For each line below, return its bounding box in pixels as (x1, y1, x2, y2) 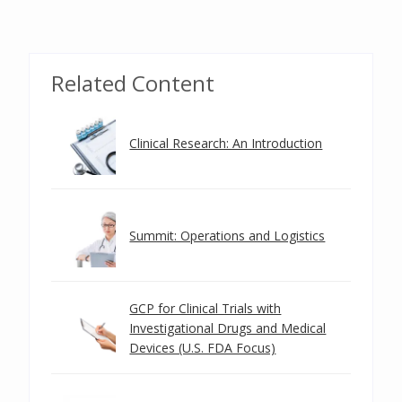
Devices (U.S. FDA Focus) (129, 339, 276, 356)
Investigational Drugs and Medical (129, 319, 327, 336)
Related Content (51, 68, 215, 98)
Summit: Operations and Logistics (129, 227, 326, 244)
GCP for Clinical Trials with (129, 300, 282, 317)
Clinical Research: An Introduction (129, 135, 323, 152)
